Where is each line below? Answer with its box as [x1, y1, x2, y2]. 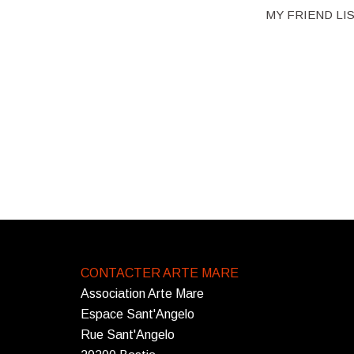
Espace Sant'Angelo [81, 307, 194, 321]
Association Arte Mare [81, 286, 204, 300]
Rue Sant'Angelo [81, 327, 175, 341]
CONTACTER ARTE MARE [81, 265, 239, 280]
